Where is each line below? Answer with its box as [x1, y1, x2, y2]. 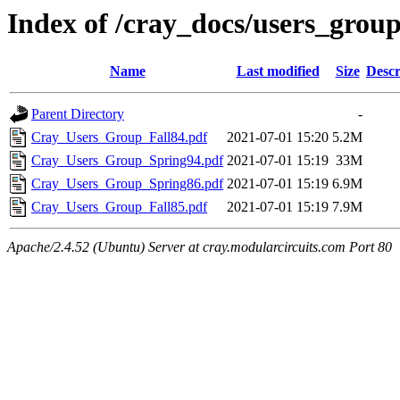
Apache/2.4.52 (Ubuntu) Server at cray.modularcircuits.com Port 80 [7, 239, 392, 255]
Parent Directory [31, 106, 124, 122]
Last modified [236, 63, 320, 79]
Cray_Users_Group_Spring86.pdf [31, 176, 223, 192]
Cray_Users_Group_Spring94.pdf [31, 153, 223, 169]
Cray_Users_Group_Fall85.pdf [31, 199, 207, 215]
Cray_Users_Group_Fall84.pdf [31, 129, 207, 146]
